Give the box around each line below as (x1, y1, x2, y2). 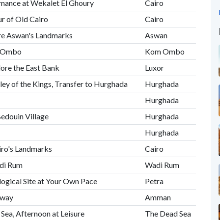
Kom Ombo (144, 47, 185, 56)
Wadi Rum (144, 160, 179, 169)
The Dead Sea (144, 209, 191, 218)
